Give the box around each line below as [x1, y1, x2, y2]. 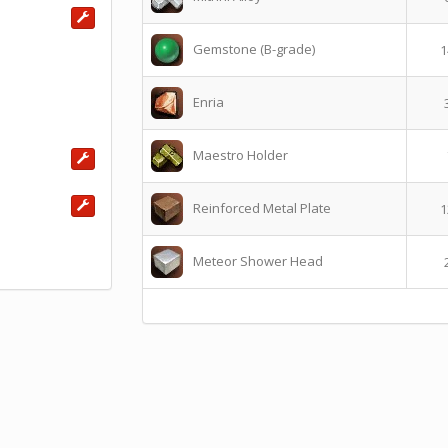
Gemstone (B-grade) [192, 40, 315, 58]
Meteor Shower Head [192, 252, 323, 270]
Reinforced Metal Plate [192, 199, 331, 217]
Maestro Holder [192, 146, 288, 164]
